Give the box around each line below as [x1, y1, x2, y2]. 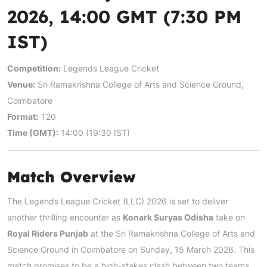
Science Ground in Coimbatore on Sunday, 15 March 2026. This [7, 244, 254, 254]
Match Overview [7, 167, 136, 186]
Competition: [7, 63, 61, 73]
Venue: [7, 79, 35, 89]
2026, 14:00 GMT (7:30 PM [7, 5, 241, 28]
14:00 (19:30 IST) [58, 127, 130, 138]
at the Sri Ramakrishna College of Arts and [88, 228, 255, 238]
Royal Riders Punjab [7, 228, 88, 238]
